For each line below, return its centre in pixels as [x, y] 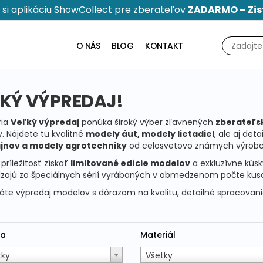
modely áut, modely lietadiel [150, 134]
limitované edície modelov [130, 163]
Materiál [158, 235]
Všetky [159, 256]
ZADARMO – [218, 10]
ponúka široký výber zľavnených [147, 122]
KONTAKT [164, 46]
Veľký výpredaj [45, 122]
